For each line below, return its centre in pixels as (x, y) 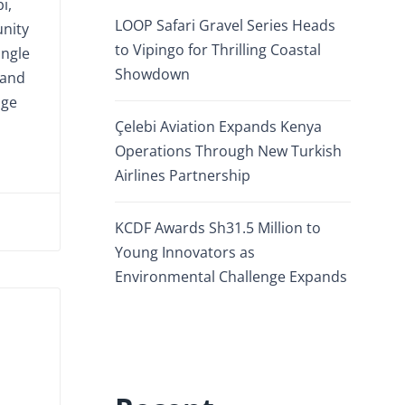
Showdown (152, 74)
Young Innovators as (185, 252)
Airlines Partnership (183, 175)
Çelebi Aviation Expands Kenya (218, 127)
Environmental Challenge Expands (231, 277)
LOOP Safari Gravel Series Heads (225, 25)
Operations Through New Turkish (228, 151)
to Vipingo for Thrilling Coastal (218, 50)
